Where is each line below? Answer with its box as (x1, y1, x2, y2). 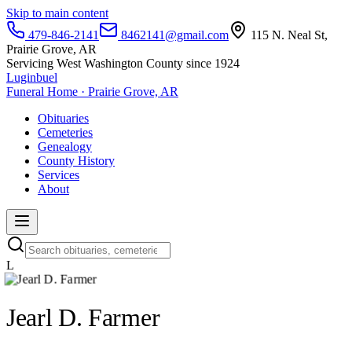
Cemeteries (38, 126, 93, 139)
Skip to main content (6, 6, 108, 20)
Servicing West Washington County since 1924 (6, 57, 240, 70)
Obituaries (38, 112, 89, 125)
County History (38, 154, 115, 167)
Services (38, 168, 79, 181)
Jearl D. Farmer (6, 303, 160, 332)
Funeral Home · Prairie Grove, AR (6, 85, 178, 98)
